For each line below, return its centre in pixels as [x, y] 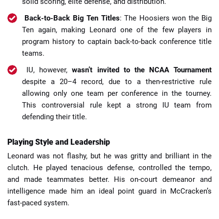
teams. [33, 53]
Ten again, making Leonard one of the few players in [117, 30]
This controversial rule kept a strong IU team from [117, 105]
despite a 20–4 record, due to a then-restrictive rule [117, 81]
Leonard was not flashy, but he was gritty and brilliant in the [109, 156]
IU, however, [49, 70]
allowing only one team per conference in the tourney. [117, 93]
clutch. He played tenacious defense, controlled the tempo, [109, 168]
